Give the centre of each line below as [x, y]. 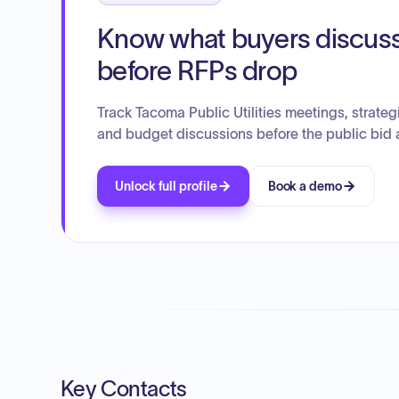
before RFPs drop [197, 71]
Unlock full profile [166, 186]
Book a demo [305, 186]
